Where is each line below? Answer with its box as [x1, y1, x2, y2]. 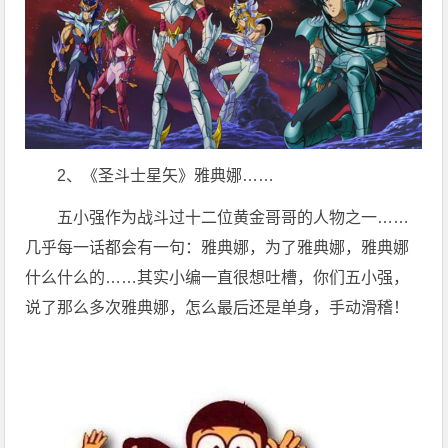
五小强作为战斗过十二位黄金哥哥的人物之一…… [57, 209, 410, 227]
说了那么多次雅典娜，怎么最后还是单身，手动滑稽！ [25, 299, 410, 317]
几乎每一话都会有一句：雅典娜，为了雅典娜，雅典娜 [25, 239, 410, 257]
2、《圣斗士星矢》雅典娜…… [57, 167, 275, 185]
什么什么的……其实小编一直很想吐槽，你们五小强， [25, 269, 410, 287]
